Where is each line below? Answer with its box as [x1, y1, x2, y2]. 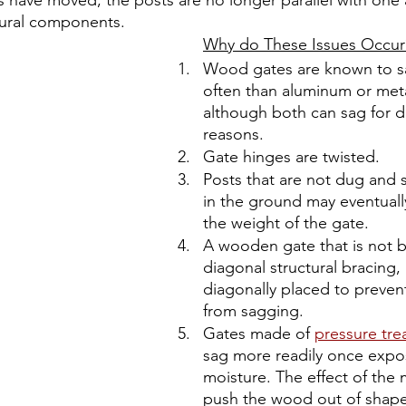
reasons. [203, 124, 264, 144]
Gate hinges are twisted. [203, 147, 380, 167]
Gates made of [203, 324, 314, 343]
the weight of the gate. [203, 213, 373, 233]
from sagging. [203, 301, 304, 321]
